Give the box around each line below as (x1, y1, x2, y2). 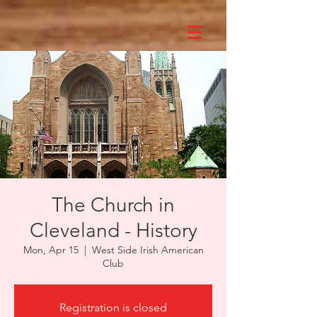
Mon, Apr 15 (23, 243, 79, 256)
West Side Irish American (91, 243, 204, 256)
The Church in (52, 193, 175, 217)
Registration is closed (59, 301, 167, 314)
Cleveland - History (29, 219, 197, 242)
